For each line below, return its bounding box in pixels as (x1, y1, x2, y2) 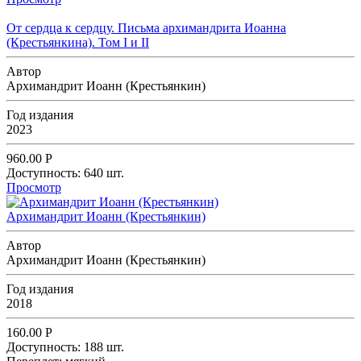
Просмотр (6, 180, 61, 194)
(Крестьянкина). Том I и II (6, 35, 149, 49)
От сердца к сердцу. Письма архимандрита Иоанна (6, 20, 286, 35)
